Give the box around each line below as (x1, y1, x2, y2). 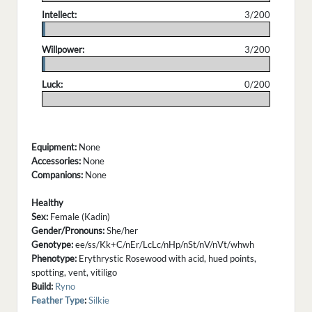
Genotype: (31, 239, 73, 251)
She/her (104, 225, 138, 237)
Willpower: (42, 44, 84, 56)
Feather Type (31, 295, 84, 306)
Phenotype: (31, 253, 77, 265)
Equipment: (31, 141, 77, 153)
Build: (31, 281, 53, 292)
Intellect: (42, 9, 77, 21)
